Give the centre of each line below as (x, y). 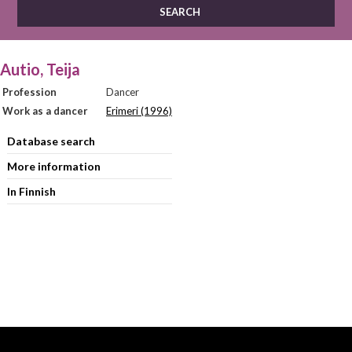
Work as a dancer (45, 111)
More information (53, 166)
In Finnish (31, 191)
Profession (29, 92)
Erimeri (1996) (139, 111)
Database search (51, 141)
